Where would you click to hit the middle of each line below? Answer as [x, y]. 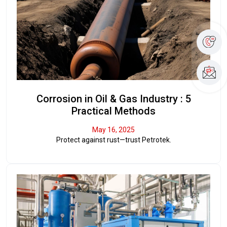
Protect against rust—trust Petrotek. [113, 140]
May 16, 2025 [113, 130]
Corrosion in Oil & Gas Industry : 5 [113, 99]
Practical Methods [113, 111]
